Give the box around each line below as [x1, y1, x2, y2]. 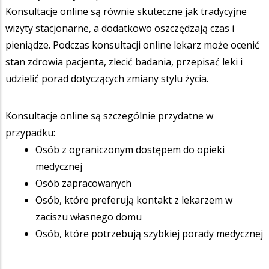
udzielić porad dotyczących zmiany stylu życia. [5, 71, 208, 85]
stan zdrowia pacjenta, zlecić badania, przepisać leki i [5, 55, 243, 68]
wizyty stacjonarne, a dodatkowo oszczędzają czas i [5, 21, 234, 35]
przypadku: [5, 125, 55, 139]
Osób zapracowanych [35, 176, 131, 190]
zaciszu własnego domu [35, 210, 142, 223]
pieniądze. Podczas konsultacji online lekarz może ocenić [5, 38, 259, 52]
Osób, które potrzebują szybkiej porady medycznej [35, 226, 263, 240]
